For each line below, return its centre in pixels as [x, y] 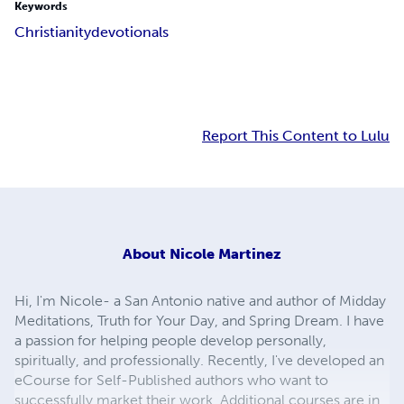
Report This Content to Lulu [296, 136]
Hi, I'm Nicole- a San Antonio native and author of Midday [200, 300]
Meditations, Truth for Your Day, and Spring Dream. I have [199, 320]
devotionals [130, 32]
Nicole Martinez [225, 253]
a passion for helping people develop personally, [170, 340]
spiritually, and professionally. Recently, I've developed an [199, 360]
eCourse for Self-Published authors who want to [171, 380]
